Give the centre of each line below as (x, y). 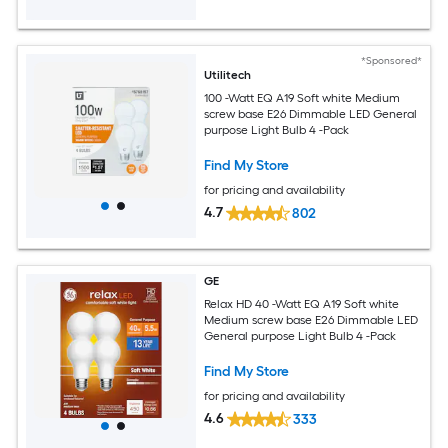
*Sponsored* (391, 61)
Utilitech (228, 75)
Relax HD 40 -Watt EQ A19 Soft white (302, 303)
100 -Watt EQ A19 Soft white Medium (303, 97)
